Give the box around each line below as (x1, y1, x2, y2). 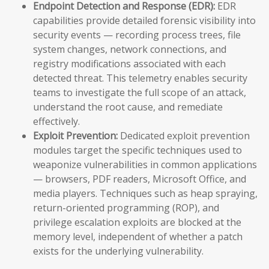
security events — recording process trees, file (33, 28, 241, 42)
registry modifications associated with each (33, 57, 226, 71)
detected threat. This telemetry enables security (33, 71, 247, 85)
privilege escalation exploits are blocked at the (33, 216, 241, 229)
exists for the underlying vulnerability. (33, 244, 204, 258)
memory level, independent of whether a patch (33, 230, 243, 244)
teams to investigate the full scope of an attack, (33, 86, 246, 100)
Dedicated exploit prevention (118, 129, 250, 143)
